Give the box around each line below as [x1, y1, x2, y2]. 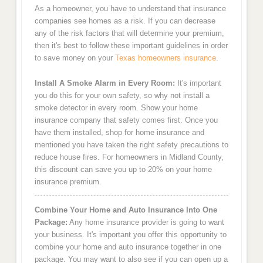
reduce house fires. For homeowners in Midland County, [34, 152, 224, 161]
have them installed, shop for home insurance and [34, 127, 204, 137]
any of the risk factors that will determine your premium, [34, 29, 224, 38]
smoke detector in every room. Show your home [34, 103, 198, 112]
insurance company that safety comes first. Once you [34, 115, 218, 124]
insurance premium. [34, 177, 102, 186]
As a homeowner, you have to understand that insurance [34, 4, 226, 14]
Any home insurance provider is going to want [67, 218, 224, 227]
